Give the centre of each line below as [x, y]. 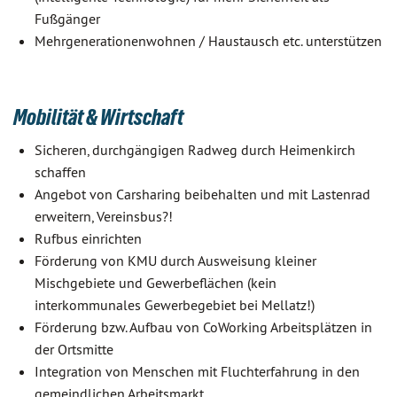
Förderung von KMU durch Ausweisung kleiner [175, 261]
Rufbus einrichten [88, 238]
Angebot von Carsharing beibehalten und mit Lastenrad [202, 194]
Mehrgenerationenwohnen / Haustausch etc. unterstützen [208, 41]
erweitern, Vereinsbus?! [104, 216]
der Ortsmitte [74, 349]
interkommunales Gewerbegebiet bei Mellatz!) [175, 305]
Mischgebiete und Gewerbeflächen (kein [156, 283]
